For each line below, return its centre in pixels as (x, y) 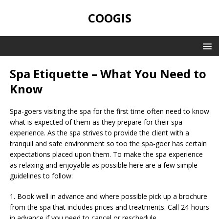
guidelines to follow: (41, 176)
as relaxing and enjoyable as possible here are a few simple (104, 165)
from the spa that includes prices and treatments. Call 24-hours (109, 207)
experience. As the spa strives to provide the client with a (99, 133)
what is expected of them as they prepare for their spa (96, 122)
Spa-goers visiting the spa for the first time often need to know (109, 111)
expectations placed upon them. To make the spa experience (106, 154)
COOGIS (109, 18)
